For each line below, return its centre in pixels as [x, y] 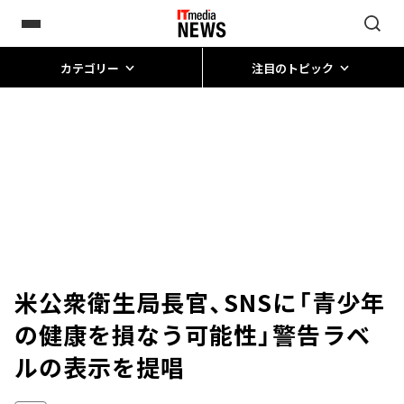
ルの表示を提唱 [100, 367]
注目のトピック [292, 68]
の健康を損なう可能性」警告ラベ [193, 334]
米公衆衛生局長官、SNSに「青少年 [200, 302]
